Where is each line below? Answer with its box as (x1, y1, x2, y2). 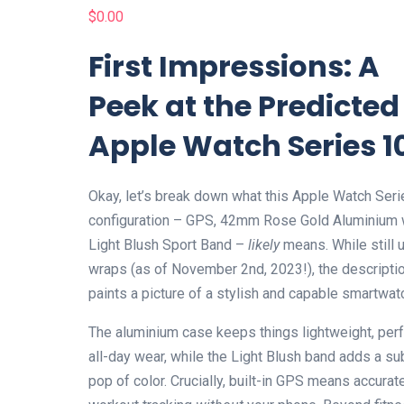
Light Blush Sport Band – (88, 236, 249, 253)
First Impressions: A (88, 46, 381, 87)
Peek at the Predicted (88, 86, 400, 126)
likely (248, 236, 280, 253)
